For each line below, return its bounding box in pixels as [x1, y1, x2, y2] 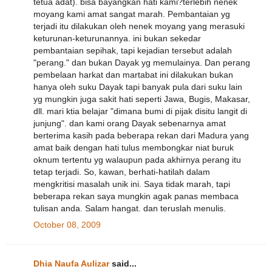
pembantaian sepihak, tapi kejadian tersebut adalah [33, 46, 232, 56]
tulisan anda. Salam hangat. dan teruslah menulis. [33, 203, 226, 214]
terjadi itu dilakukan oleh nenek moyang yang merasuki [33, 21, 245, 32]
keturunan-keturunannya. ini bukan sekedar [33, 33, 201, 44]
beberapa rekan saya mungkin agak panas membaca [33, 191, 239, 202]
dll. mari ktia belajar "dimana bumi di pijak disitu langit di [33, 106, 247, 117]
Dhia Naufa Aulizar [33, 259, 109, 269]
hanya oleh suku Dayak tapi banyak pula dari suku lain [33, 82, 242, 92]
